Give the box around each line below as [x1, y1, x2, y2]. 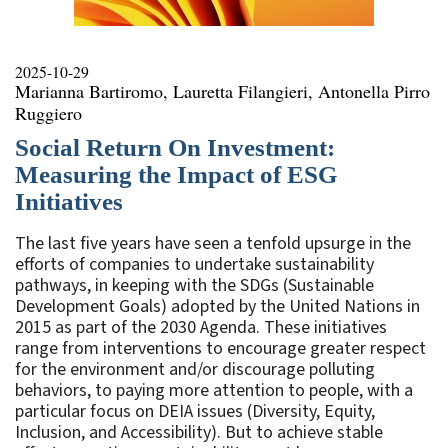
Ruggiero [15, 100, 82, 125]
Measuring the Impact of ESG [15, 160, 337, 188]
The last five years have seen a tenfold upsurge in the [15, 230, 411, 256]
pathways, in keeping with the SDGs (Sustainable [15, 272, 374, 298]
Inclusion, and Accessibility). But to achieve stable [15, 419, 383, 445]
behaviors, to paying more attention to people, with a [15, 377, 413, 403]
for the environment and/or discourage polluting [15, 356, 375, 382]
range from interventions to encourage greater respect [15, 335, 426, 361]
